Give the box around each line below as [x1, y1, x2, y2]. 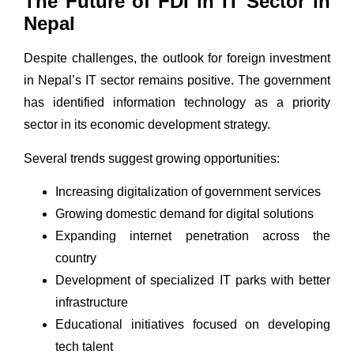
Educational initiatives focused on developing [55, 318, 330, 332]
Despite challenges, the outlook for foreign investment [24, 51, 330, 66]
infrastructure [55, 296, 128, 310]
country [55, 251, 96, 265]
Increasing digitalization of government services [55, 185, 321, 199]
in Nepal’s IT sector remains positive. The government [24, 73, 330, 88]
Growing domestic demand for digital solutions [55, 207, 314, 221]
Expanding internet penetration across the [55, 229, 330, 243]
